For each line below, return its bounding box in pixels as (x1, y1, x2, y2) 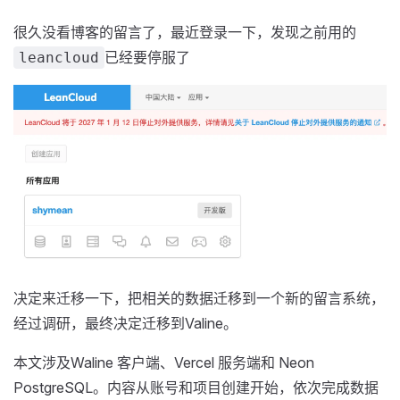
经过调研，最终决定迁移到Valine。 (13, 314, 237, 333)
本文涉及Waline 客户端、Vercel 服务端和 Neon (13, 354, 314, 372)
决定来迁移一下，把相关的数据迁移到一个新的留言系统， (13, 289, 385, 308)
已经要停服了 (104, 48, 190, 66)
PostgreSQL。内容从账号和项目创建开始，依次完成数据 (13, 379, 379, 397)
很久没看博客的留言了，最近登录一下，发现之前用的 (13, 23, 356, 41)
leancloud (19, 49, 99, 66)
